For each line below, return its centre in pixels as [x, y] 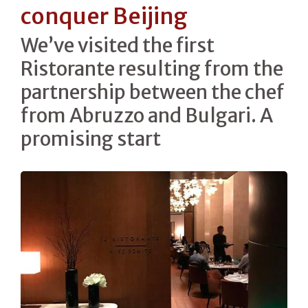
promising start [91, 139]
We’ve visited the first [118, 45]
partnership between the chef [153, 92]
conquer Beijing [104, 16]
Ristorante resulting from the [152, 68]
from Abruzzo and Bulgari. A [146, 115]
